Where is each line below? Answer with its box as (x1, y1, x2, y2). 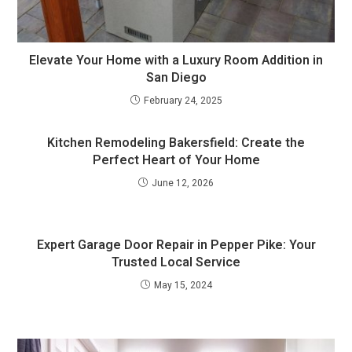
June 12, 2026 (152, 176, 214, 191)
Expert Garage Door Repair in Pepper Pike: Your (36, 236, 316, 255)
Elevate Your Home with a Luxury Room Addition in (29, 51, 323, 71)
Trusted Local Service (112, 253, 240, 273)
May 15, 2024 (153, 278, 212, 293)
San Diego (145, 68, 207, 88)
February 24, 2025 (143, 93, 222, 108)
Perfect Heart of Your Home (92, 151, 260, 170)
